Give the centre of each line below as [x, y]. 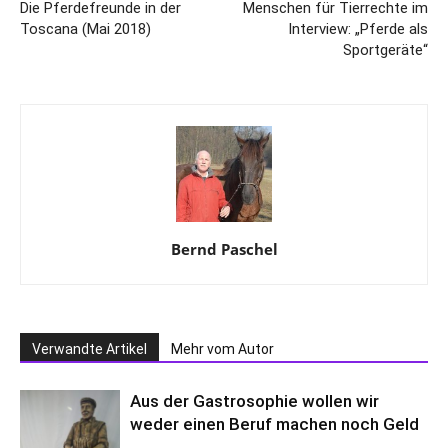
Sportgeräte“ [385, 49]
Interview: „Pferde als [358, 28]
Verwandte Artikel [89, 348]
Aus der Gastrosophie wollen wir [254, 400]
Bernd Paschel [224, 248]
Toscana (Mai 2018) [85, 28]
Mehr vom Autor [222, 348]
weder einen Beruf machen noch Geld [274, 423]
